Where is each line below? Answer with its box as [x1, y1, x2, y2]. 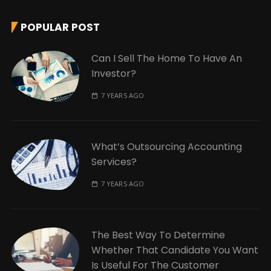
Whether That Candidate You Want [91, 243, 259, 258]
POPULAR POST [21, 20, 100, 35]
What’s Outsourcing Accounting [91, 140, 243, 154]
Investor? [91, 67, 137, 81]
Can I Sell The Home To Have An [91, 51, 243, 66]
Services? [91, 155, 137, 169]
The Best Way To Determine [91, 228, 226, 243]
